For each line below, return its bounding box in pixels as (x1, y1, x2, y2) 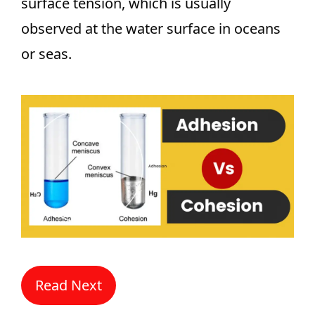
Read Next (35, 276, 102, 295)
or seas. (21, 44, 72, 63)
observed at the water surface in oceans (21, 19, 281, 38)
